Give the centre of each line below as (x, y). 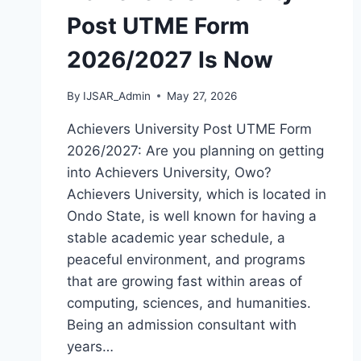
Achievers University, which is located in (197, 194)
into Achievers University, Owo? (169, 172)
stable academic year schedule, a (176, 237)
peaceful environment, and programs (186, 259)
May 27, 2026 (202, 95)
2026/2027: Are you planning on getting (195, 150)
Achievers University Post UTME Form (189, 129)
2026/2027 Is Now (170, 59)
